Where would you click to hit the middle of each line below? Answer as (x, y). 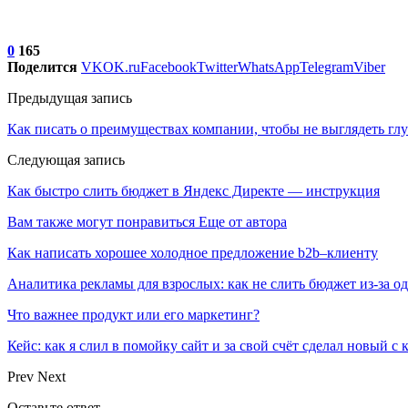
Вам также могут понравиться (101, 221)
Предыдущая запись (70, 97)
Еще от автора (243, 221)
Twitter (217, 66)
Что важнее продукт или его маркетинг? (133, 314)
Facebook (168, 66)
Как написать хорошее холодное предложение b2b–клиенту (193, 252)
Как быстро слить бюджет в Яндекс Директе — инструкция (194, 190)
